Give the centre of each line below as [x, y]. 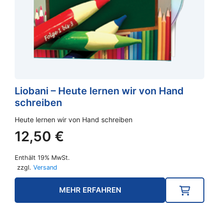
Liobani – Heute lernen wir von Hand [99, 91]
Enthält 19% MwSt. [42, 158]
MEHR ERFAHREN [90, 190]
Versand [45, 168]
